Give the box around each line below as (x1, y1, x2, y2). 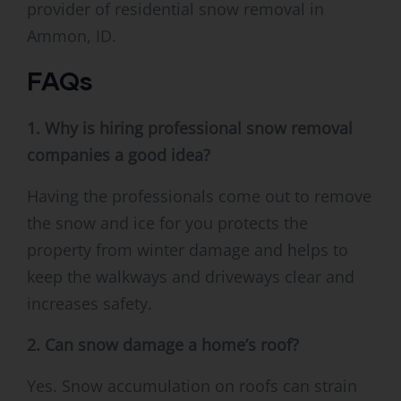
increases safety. (27, 293, 152, 315)
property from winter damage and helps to (27, 239, 348, 261)
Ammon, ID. (27, 25, 116, 47)
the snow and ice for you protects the (27, 212, 308, 235)
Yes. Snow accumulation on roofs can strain (27, 375, 357, 397)
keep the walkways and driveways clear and (27, 266, 354, 288)
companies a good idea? (27, 144, 210, 166)
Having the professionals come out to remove (27, 185, 371, 208)
